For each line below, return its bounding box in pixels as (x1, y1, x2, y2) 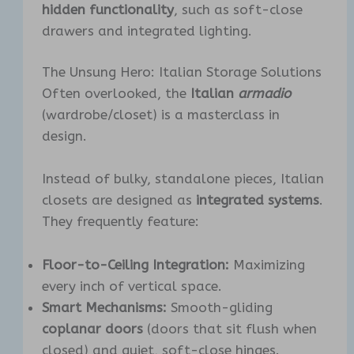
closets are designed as (42, 192, 197, 209)
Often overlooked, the (42, 85, 191, 102)
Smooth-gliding (167, 299, 273, 315)
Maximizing (229, 256, 306, 273)
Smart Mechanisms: (42, 299, 168, 315)
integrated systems (196, 192, 320, 209)
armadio (238, 85, 292, 102)
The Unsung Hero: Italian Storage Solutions (42, 64, 322, 81)
